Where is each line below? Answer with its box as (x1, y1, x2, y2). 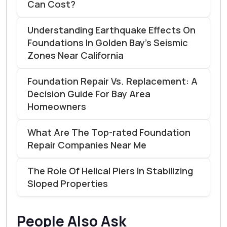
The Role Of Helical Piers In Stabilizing (27, 164, 193, 177)
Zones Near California (27, 49, 124, 61)
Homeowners (27, 100, 86, 112)
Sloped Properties (27, 177, 108, 190)
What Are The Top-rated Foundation (27, 126, 191, 138)
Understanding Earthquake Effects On (27, 23, 196, 36)
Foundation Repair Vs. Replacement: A (27, 74, 198, 87)
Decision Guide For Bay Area (27, 87, 150, 100)
